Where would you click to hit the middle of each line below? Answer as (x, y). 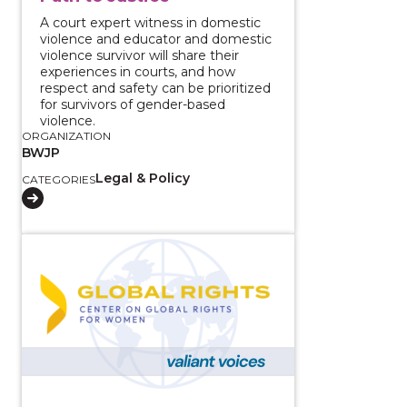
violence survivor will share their (139, 55)
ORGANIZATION (66, 135)
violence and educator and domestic (156, 39)
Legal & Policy (143, 178)
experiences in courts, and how (138, 71)
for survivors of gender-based (133, 104)
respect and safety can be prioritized (155, 88)
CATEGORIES (59, 179)
